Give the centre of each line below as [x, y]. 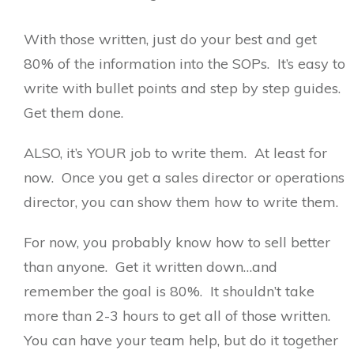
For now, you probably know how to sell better [177, 242]
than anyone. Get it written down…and [151, 266]
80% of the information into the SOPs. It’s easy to [185, 63]
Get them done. [73, 112]
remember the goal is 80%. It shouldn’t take [169, 291]
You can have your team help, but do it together [181, 340]
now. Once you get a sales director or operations [184, 177]
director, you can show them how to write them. [185, 201]
